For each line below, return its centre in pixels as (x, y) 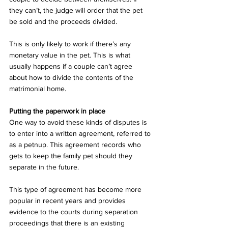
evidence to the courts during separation (75, 212)
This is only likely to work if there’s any (71, 44)
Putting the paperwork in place (57, 111)
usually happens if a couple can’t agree (72, 66)
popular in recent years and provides (68, 201)
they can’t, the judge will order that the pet (77, 10)
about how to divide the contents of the (72, 78)
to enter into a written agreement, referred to (81, 134)
